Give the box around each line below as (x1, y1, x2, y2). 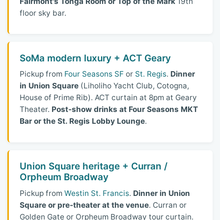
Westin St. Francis (64, 188, 130, 198)
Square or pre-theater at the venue (20, 200, 149, 210)
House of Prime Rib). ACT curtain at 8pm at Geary (20, 93, 197, 103)
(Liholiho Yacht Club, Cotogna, (79, 81, 190, 91)
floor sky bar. (20, 8, 67, 18)
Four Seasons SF (64, 69, 124, 79)
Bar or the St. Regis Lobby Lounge (20, 116, 145, 126)
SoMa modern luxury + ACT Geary (20, 52, 171, 64)
